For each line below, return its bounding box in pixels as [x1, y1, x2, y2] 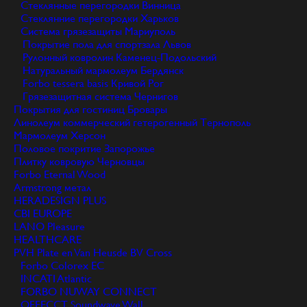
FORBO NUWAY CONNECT [21, 285, 157, 299]
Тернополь [200, 116, 251, 130]
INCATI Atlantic [21, 272, 92, 286]
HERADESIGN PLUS [14, 194, 106, 208]
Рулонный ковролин [23, 51, 113, 64]
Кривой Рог [111, 77, 164, 90]
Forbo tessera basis [23, 77, 108, 90]
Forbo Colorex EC [21, 259, 104, 273]
